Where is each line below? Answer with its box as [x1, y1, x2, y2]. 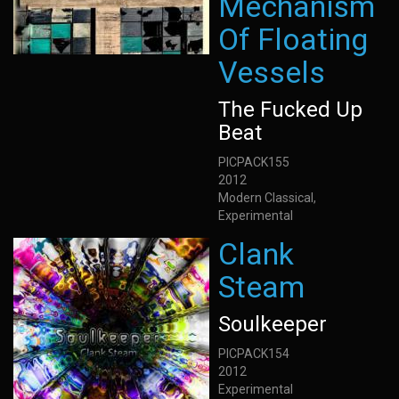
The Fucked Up [218, 97, 362, 122]
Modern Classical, [218, 191, 316, 205]
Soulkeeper [218, 312, 327, 337]
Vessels [218, 54, 325, 90]
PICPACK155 [218, 155, 289, 169]
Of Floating [218, 21, 368, 57]
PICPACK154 [218, 346, 289, 361]
